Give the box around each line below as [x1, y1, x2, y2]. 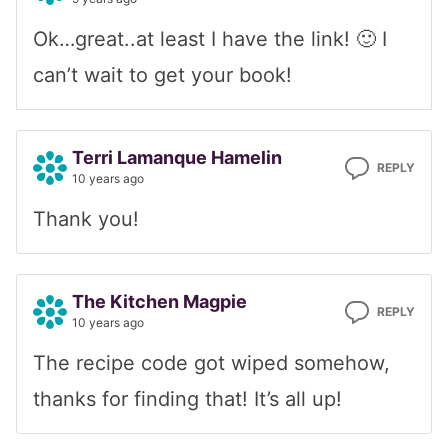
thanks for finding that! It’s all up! [33, 386, 342, 411]
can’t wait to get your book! [33, 62, 292, 87]
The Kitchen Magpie [72, 290, 247, 312]
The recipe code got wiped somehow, [33, 350, 390, 375]
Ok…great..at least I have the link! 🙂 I [33, 26, 387, 51]
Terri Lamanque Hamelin [72, 146, 282, 168]
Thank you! [33, 206, 139, 231]
